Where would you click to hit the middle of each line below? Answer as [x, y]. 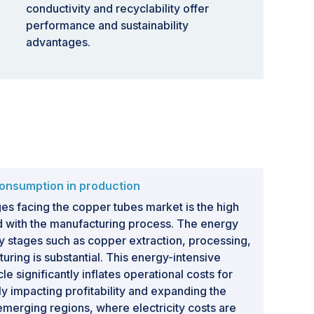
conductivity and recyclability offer [117, 8]
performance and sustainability [107, 25]
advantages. [58, 42]
